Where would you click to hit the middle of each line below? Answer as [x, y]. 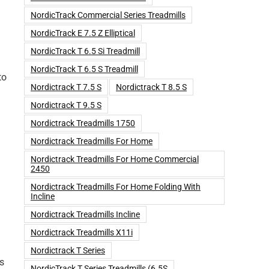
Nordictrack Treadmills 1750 [83, 123]
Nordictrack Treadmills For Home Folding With [116, 187]
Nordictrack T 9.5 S [66, 105]
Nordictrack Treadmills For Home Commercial [115, 159]
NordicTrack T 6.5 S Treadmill [84, 69]
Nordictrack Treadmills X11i [82, 232]
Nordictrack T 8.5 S [151, 87]
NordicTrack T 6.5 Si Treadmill [85, 51]
